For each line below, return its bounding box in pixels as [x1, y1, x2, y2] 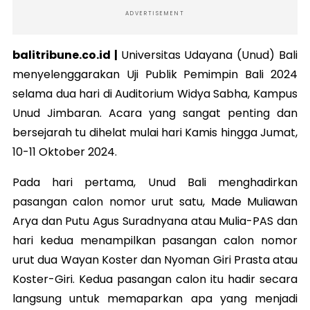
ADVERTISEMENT [125, 9, 185, 17]
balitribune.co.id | [12, 46, 121, 63]
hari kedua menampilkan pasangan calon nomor [12, 232, 298, 248]
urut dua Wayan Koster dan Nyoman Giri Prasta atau [12, 251, 298, 268]
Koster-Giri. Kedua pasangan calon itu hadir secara [12, 271, 298, 287]
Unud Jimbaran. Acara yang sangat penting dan [12, 104, 298, 121]
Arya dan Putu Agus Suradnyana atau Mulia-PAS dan [12, 212, 298, 229]
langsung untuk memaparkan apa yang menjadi [12, 290, 298, 307]
